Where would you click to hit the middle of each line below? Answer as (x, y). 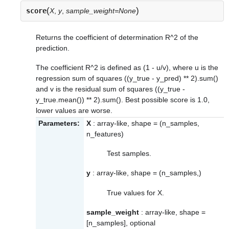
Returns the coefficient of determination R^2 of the (117, 38)
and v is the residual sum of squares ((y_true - (110, 89)
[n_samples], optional (121, 223)
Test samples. (129, 154)
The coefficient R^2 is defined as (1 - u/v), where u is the (127, 68)
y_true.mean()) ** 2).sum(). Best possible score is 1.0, (123, 100)
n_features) (105, 134)
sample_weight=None (101, 10)
